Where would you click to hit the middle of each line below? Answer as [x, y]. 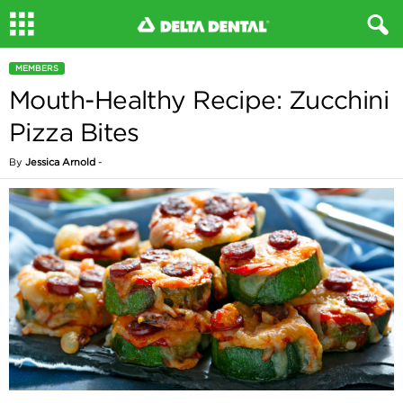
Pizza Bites [74, 132]
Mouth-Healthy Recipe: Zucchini [199, 100]
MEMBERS [37, 68]
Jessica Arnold [60, 162]
